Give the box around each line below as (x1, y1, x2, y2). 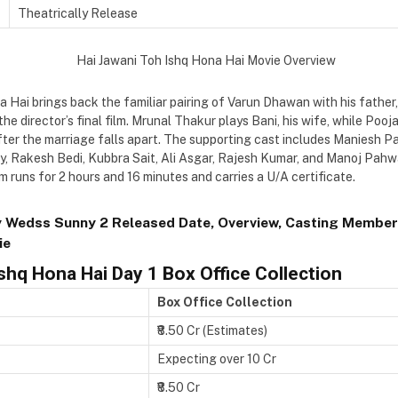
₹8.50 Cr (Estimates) (157, 322, 270, 338)
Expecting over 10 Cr (157, 351, 276, 366)
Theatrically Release (18, 5, 138, 20)
